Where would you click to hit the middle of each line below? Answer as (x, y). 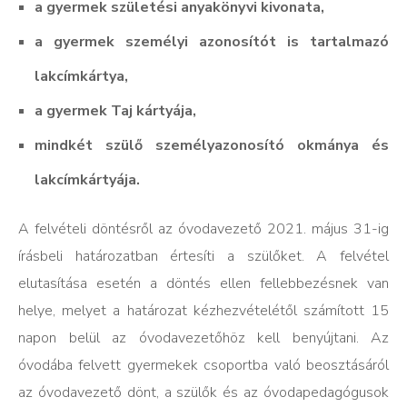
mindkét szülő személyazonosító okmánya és (211, 145)
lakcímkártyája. (87, 179)
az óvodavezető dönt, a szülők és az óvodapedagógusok (203, 392)
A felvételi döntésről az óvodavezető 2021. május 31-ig (203, 228)
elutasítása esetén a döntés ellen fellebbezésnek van (203, 283)
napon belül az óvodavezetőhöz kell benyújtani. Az (203, 338)
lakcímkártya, (81, 76)
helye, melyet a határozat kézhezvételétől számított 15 (203, 310)
